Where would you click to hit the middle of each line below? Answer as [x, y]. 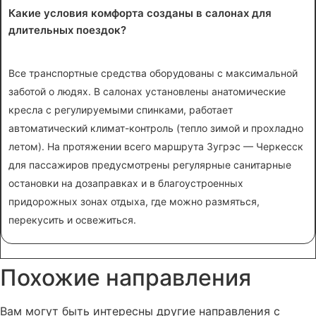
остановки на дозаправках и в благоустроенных [126, 183]
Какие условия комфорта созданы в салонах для [140, 13]
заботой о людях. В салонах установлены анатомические [147, 92]
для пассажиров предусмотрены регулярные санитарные [150, 165]
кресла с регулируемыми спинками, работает [121, 110]
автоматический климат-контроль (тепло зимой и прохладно [156, 128]
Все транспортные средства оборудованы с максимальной [153, 73]
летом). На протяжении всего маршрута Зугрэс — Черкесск [156, 147]
